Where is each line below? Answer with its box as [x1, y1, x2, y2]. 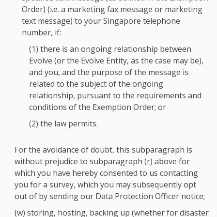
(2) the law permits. [29, 118, 98, 129]
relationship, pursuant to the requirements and [29, 90, 201, 101]
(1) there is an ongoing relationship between [29, 44, 191, 54]
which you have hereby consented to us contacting [15, 168, 198, 178]
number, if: [22, 27, 61, 38]
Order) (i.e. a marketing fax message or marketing [22, 4, 202, 15]
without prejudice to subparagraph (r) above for [15, 156, 190, 167]
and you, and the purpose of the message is [29, 67, 188, 77]
